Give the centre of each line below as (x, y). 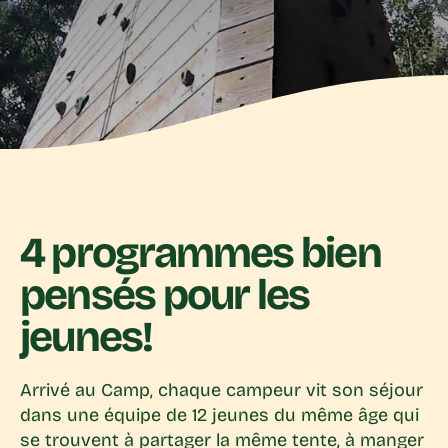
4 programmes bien (200, 253)
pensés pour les (165, 295)
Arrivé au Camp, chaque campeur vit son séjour (221, 390)
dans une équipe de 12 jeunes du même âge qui (219, 415)
